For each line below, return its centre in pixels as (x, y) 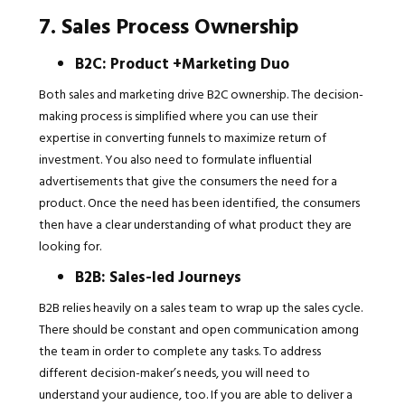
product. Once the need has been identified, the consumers (199, 202)
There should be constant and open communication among (198, 329)
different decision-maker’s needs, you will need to (174, 372)
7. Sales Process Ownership (168, 26)
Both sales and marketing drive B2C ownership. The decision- (201, 94)
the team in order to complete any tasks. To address (179, 351)
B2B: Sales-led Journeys (158, 277)
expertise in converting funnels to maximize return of (182, 137)
